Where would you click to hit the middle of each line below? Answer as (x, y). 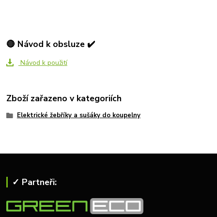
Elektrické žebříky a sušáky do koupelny (78, 116)
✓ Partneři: (34, 182)
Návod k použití (43, 62)
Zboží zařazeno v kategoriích (64, 99)
